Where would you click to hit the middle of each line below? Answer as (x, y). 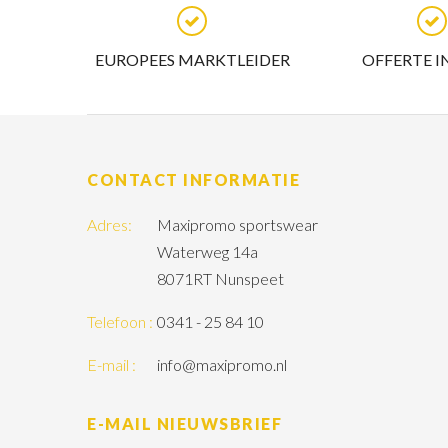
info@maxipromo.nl (222, 364)
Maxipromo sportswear (237, 224)
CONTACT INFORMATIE (193, 179)
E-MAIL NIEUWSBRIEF (184, 423)
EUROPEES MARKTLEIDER (192, 59)
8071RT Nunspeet (220, 278)
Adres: (109, 224)
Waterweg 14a (207, 251)
